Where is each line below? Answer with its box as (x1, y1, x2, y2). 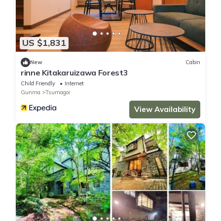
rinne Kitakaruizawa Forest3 (21, 67, 128, 77)
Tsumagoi (45, 88, 70, 96)
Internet (65, 79, 84, 87)
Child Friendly (21, 79, 55, 87)
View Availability (134, 104, 195, 114)
